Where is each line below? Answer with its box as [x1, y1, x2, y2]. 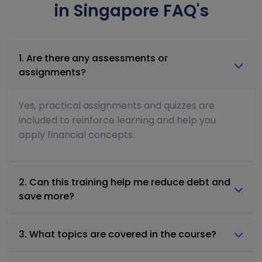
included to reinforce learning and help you [19, 113, 216, 127]
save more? [19, 189, 74, 203]
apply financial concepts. [19, 127, 135, 142]
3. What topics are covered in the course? [19, 227, 216, 241]
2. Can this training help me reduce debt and [19, 175, 230, 189]
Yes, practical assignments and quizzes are [19, 98, 215, 112]
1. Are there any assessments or [19, 51, 168, 65]
